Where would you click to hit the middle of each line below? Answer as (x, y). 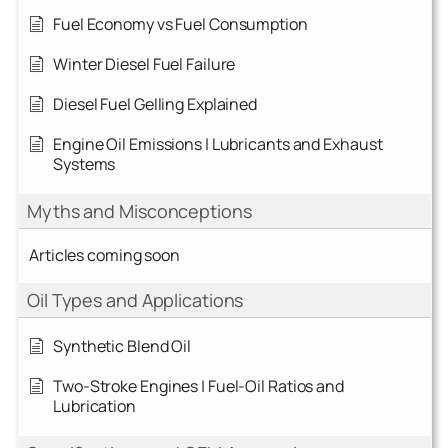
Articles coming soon (104, 255)
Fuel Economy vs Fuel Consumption (180, 24)
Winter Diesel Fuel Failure (144, 64)
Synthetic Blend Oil (122, 346)
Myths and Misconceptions (139, 211)
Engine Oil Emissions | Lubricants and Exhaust (218, 144)
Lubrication (94, 406)
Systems (84, 164)
